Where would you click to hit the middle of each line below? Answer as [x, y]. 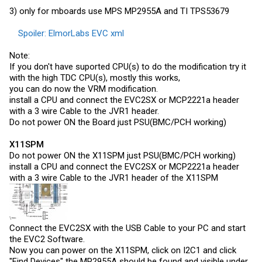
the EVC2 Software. [47, 239]
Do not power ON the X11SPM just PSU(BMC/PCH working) [123, 156]
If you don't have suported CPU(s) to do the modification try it [128, 67]
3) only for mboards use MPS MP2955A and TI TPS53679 [119, 11]
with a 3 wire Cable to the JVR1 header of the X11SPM [114, 178]
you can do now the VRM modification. [84, 89]
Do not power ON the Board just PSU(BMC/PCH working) [118, 122]
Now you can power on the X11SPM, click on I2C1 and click [123, 250]
